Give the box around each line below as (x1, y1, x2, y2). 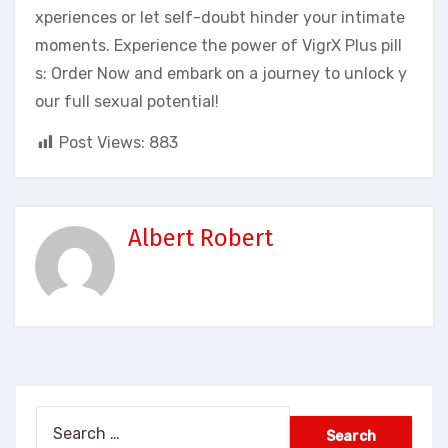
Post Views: (59, 132, 145, 152)
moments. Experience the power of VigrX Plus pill (35, 35, 402, 55)
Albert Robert (127, 224, 273, 253)
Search (35, 408, 88, 428)
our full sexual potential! (35, 91, 219, 111)
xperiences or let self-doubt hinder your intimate (35, 7, 405, 27)
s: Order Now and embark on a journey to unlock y (35, 63, 407, 83)
